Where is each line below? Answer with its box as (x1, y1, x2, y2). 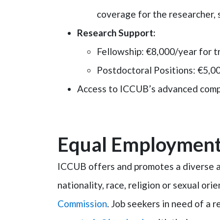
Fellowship (97, 46, 141, 57)
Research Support (77, 27, 153, 38)
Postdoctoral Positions (97, 64, 193, 76)
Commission (57, 198, 107, 209)
